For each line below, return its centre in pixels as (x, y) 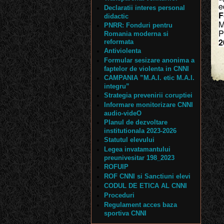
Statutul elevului (129, 140)
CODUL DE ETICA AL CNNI (145, 186)
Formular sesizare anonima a (149, 60)
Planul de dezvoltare (136, 122)
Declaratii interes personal (144, 8)
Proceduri (119, 195)
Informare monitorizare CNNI (148, 105)
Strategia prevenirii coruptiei (148, 95)
